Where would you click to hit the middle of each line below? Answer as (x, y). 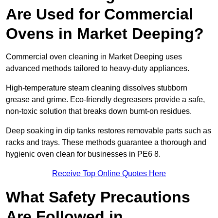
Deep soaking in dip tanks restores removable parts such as (109, 131)
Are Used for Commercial (100, 14)
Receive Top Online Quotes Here (109, 174)
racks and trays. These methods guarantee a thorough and (106, 143)
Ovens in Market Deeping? (105, 34)
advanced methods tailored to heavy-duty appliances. (98, 69)
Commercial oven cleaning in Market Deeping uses (94, 57)
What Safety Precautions (98, 197)
